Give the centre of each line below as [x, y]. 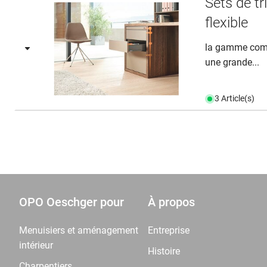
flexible [227, 23]
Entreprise [169, 230]
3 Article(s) [235, 98]
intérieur [36, 245]
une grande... [232, 62]
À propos [171, 202]
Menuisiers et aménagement [79, 230]
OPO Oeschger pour [72, 202]
